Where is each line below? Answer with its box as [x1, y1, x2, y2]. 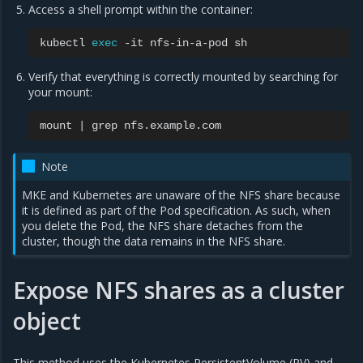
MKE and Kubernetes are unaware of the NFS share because [22, 187, 341, 203]
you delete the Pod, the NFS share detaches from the [22, 218, 304, 234]
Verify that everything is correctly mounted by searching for [28, 69, 339, 85]
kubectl [40, 36, 86, 50]
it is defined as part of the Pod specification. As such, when [22, 203, 331, 219]
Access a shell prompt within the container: [28, 2, 254, 18]
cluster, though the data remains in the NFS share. [22, 233, 286, 250]
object [13, 305, 81, 336]
